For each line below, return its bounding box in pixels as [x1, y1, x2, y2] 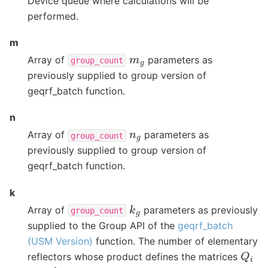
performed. [28, 10, 78, 22]
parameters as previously [140, 203, 258, 216]
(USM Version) [28, 234, 93, 247]
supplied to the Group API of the [28, 219, 178, 232]
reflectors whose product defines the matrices [28, 250, 240, 263]
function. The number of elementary [93, 234, 258, 247]
